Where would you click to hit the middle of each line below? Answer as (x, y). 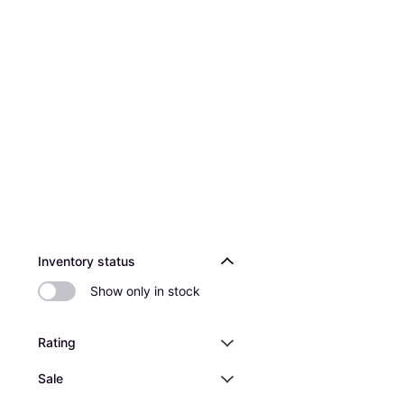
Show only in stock (145, 291)
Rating (57, 342)
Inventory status (87, 261)
